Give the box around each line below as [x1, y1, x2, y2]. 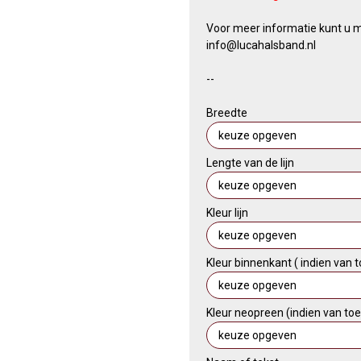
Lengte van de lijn [205, 156, 294, 169]
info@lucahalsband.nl [205, 38, 316, 52]
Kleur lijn [205, 205, 248, 219]
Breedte [205, 106, 247, 119]
